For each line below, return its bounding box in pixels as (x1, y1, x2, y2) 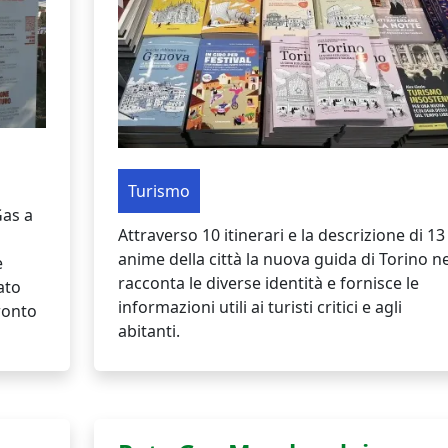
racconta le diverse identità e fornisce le (117, 271, 419, 294)
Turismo (127, 179, 190, 202)
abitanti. (117, 319, 180, 342)
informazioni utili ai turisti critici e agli (117, 295, 402, 318)
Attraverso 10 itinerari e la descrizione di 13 (117, 223, 445, 246)
